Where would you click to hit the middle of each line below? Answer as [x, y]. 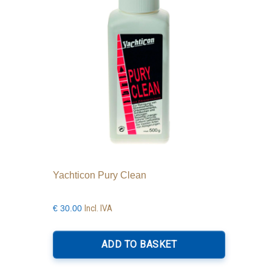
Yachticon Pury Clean [100, 175]
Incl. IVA [99, 209]
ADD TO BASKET [139, 245]
